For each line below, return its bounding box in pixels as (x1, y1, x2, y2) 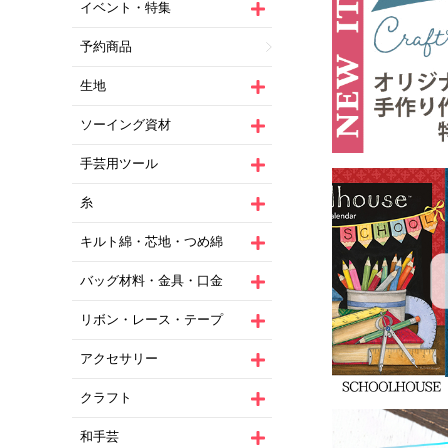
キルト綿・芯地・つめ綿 (80, 234, 223, 250)
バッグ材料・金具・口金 (80, 273, 223, 289)
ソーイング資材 (80, 117, 171, 133)
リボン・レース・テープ (80, 312, 223, 328)
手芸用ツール (80, 156, 158, 172)
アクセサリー (80, 351, 158, 367)
